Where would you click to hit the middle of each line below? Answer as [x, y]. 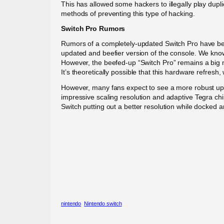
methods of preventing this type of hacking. [128, 13]
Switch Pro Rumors [93, 29]
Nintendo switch [103, 203]
